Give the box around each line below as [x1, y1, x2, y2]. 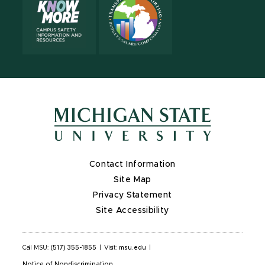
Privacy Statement [93, 190, 172, 199]
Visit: [104, 244, 119, 251]
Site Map [114, 175, 151, 184]
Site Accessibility [96, 206, 169, 215]
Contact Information [89, 160, 176, 169]
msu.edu [119, 244, 146, 251]
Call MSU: [22, 244, 50, 251]
